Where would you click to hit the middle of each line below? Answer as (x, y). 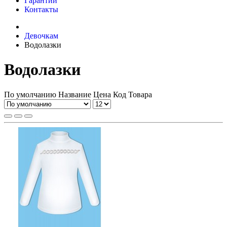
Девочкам (41, 36)
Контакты (41, 9)
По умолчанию (30, 94)
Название (76, 94)
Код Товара (133, 94)
